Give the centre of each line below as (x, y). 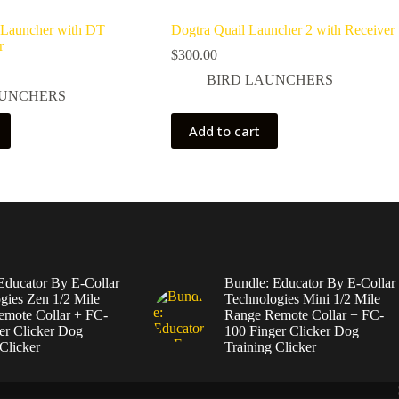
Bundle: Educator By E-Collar (309, 283)
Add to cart (224, 131)
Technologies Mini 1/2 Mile (302, 299)
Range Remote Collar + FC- (304, 315)
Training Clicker (270, 347)
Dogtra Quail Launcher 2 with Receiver (282, 30)
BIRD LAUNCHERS (269, 80)
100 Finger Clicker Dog (291, 331)
